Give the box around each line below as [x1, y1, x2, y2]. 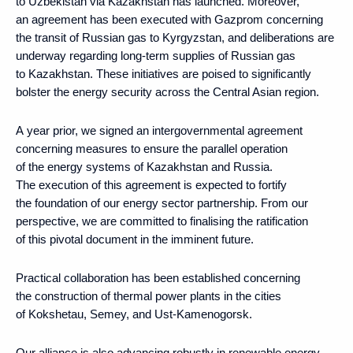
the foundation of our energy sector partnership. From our [16, 195, 308, 210]
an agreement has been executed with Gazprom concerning [16, 12, 323, 26]
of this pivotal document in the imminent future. [16, 232, 254, 246]
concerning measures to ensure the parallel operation [16, 141, 288, 155]
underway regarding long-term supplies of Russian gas [16, 48, 295, 62]
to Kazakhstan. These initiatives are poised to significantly [16, 66, 311, 80]
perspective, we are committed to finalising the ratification [16, 214, 308, 228]
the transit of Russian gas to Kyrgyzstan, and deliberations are [16, 30, 334, 44]
